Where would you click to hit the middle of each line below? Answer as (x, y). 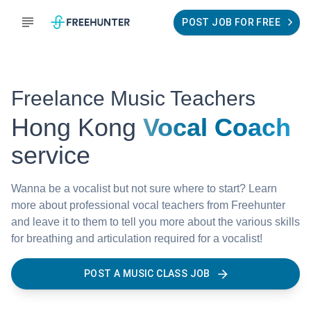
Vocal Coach (217, 127)
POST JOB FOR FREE (231, 22)
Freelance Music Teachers (133, 98)
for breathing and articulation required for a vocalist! (137, 238)
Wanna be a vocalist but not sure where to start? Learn (144, 188)
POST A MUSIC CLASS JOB (147, 274)
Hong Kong (74, 127)
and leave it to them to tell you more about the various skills (155, 222)
